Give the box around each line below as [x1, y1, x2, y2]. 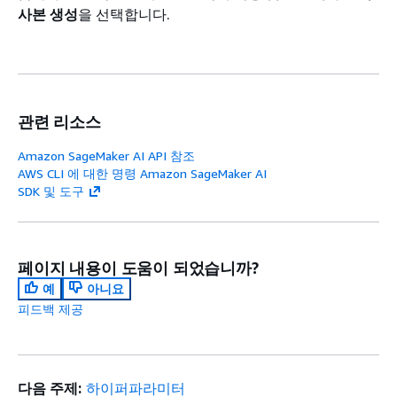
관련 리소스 [18, 111, 101, 131]
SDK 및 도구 [18, 183, 84, 198]
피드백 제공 [18, 300, 83, 316]
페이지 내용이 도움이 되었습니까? [18, 257, 259, 277]
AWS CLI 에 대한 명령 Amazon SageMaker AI [18, 165, 267, 181]
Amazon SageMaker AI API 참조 [18, 147, 195, 163]
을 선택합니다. [78, 4, 170, 23]
